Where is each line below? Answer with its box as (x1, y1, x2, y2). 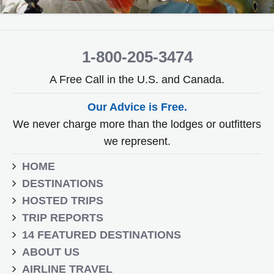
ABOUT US (22, 246, 80, 259)
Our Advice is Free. (87, 101, 187, 114)
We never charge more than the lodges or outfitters (13, 118, 261, 131)
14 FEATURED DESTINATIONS (22, 229, 181, 242)
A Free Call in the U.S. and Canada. (50, 73, 224, 86)
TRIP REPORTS (22, 212, 103, 224)
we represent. (103, 135, 171, 148)
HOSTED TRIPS (22, 194, 103, 207)
